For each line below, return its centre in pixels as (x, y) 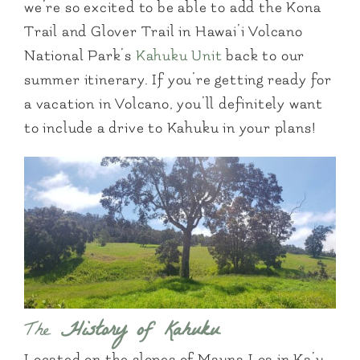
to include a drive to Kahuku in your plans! (170, 129)
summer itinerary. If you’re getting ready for (178, 80)
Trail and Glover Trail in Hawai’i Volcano (164, 32)
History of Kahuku (140, 331)
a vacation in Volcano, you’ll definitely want (174, 104)
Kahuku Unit (179, 56)
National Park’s (80, 56)
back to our (264, 56)
